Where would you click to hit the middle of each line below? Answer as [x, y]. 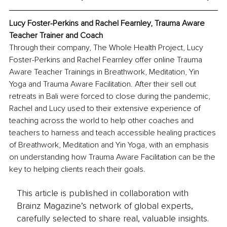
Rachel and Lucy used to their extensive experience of [106, 109]
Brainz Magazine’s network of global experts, [105, 205]
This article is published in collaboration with [102, 193]
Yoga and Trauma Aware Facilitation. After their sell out [104, 84]
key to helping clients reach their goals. [77, 169]
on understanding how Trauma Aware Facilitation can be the [113, 157]
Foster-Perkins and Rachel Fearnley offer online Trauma [107, 60]
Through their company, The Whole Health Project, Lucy [107, 48]
